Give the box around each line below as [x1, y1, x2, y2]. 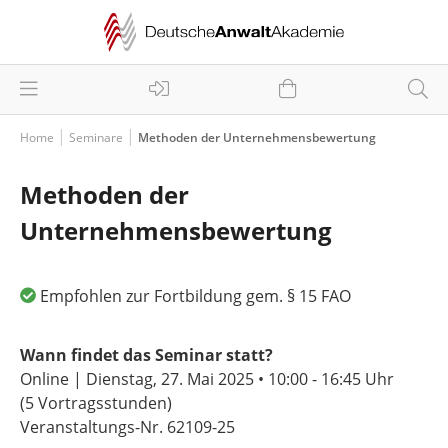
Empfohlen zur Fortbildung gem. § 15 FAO [40, 285, 351, 307]
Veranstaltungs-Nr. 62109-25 [20, 416, 235, 438]
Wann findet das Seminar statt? [20, 344, 273, 366]
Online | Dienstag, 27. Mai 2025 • [20, 368, 268, 390]
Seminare [69, 129, 123, 146]
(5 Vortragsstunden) [20, 392, 172, 414]
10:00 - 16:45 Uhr [268, 368, 394, 390]
